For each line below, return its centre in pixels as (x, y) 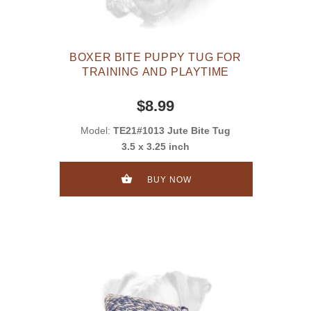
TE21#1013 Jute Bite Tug (172, 131)
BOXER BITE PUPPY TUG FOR (155, 58)
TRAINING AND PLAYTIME (155, 72)
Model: (97, 131)
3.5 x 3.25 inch (155, 147)
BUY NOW (169, 179)
